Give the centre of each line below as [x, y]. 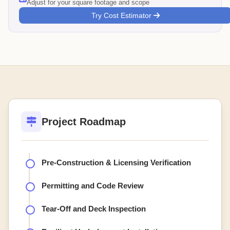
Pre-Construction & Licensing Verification [116, 163]
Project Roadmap [84, 121]
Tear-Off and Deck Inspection [94, 209]
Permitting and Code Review [93, 186]
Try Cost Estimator [122, 16]
